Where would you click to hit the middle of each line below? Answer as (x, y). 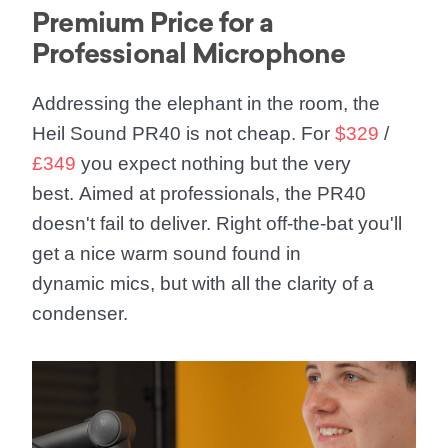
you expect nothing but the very (213, 163)
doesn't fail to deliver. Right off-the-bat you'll (217, 223)
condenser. (80, 313)
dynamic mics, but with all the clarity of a (203, 283)
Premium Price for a (152, 22)
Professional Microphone (189, 53)
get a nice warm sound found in (166, 253)
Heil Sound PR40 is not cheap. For (183, 133)
